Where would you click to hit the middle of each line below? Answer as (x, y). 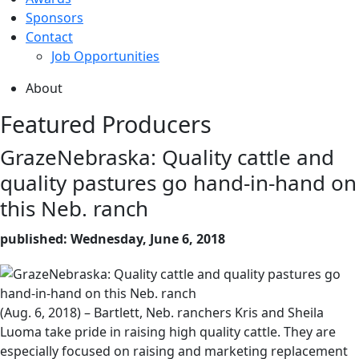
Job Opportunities (105, 56)
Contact (49, 36)
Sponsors (54, 17)
